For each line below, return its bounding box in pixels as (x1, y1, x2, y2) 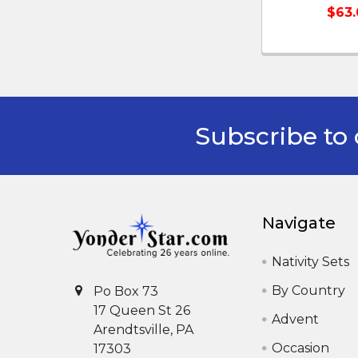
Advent (272, 312, 320, 327)
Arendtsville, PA (93, 321, 193, 337)
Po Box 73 (93, 283, 158, 299)
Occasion (272, 340, 330, 356)
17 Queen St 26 (93, 302, 190, 318)
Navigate (262, 213, 336, 233)
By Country (272, 283, 346, 298)
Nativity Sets (272, 254, 350, 269)
